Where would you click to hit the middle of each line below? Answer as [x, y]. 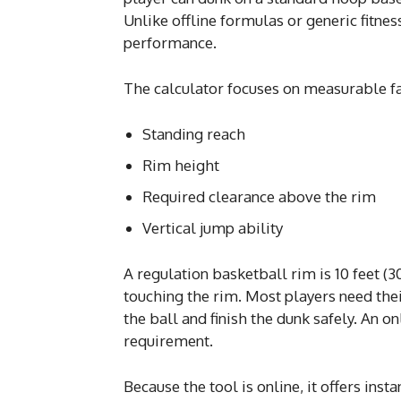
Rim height [181, 165]
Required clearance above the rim [259, 196]
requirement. [168, 340]
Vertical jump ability [213, 227]
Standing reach [194, 133]
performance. [170, 42]
